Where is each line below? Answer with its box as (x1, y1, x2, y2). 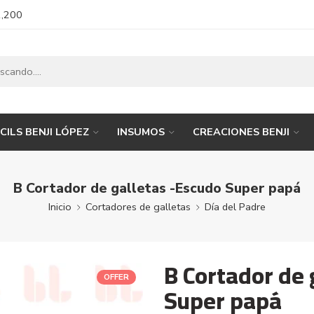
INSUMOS (116, 124, 165, 139)
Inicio (48, 199, 71, 214)
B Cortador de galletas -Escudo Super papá (13, 178, 301, 198)
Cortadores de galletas (86, 199, 191, 214)
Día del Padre (205, 199, 266, 214)
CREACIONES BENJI (192, 124, 289, 139)
